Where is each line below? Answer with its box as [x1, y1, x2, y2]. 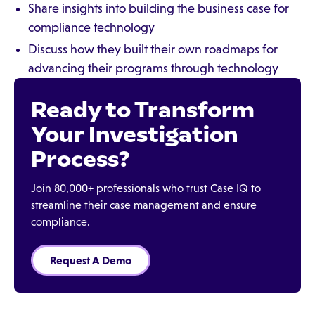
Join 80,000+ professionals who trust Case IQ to [31, 182, 261, 194]
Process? [31, 146, 129, 172]
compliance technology [28, 20, 155, 34]
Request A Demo [50, 254, 131, 266]
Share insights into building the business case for [28, 1, 289, 15]
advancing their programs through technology [28, 61, 278, 75]
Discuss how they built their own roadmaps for [28, 42, 278, 56]
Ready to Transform [31, 96, 255, 123]
